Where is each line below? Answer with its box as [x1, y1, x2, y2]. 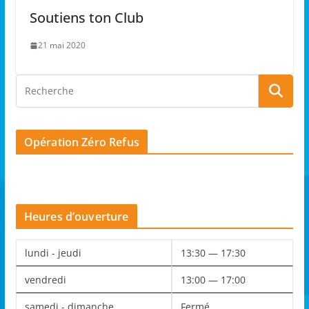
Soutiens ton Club [29, 8, 143, 28]
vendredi [24, 273, 66, 287]
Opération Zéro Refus [23, 134, 139, 150]
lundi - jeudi [24, 246, 81, 260]
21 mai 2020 [37, 39, 86, 52]
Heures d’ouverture [23, 209, 129, 225]
